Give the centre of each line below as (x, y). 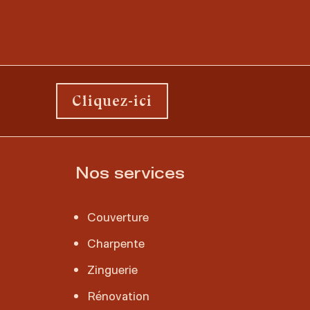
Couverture (118, 216)
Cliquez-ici (112, 101)
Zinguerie (112, 269)
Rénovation (118, 295)
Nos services (130, 172)
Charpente (116, 243)
